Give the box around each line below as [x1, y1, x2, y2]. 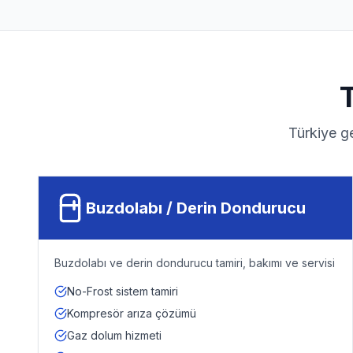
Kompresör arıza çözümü [67, 307, 196, 320]
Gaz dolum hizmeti [67, 329, 162, 342]
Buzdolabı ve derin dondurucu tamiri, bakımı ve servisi [54, 256, 335, 269]
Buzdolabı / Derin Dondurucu [86, 199, 306, 217]
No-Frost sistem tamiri [67, 284, 178, 298]
